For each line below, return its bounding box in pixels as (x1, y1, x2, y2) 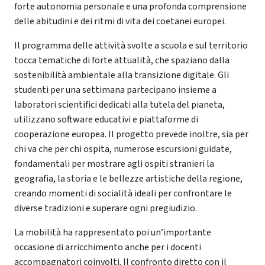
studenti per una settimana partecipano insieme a (14, 83, 216, 96)
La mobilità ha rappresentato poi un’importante (14, 225, 211, 239)
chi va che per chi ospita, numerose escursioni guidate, (14, 142, 232, 156)
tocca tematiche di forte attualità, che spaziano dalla (14, 53, 230, 67)
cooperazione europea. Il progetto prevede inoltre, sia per (14, 127, 248, 141)
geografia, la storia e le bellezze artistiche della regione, (14, 172, 243, 185)
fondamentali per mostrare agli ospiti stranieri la (14, 157, 214, 170)
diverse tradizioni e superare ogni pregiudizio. (14, 201, 197, 215)
